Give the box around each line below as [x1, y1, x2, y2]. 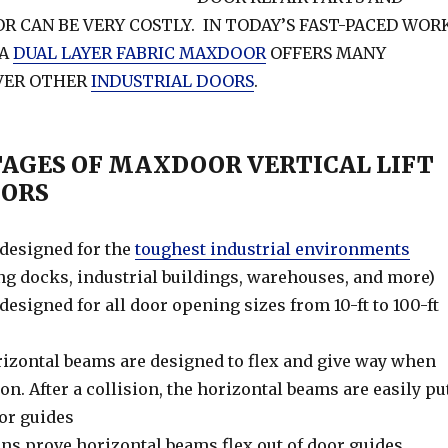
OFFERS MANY [265, 43, 386, 64]
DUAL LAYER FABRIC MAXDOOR [12, 43, 266, 64]
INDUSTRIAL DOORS [90, 71, 254, 92]
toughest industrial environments [134, 239, 410, 260]
